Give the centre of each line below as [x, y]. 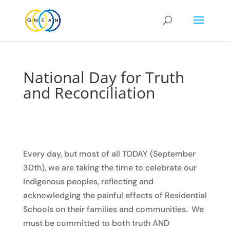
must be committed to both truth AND [96, 223]
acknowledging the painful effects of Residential [115, 195]
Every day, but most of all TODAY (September [109, 154]
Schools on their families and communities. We [113, 209]
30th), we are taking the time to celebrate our [110, 168]
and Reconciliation [89, 93]
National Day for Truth [103, 77]
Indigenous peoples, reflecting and [88, 181]
